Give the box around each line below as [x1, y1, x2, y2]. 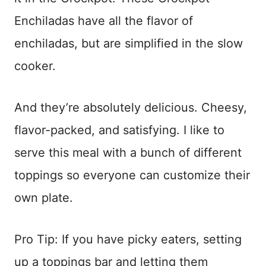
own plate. [14, 191, 73, 205]
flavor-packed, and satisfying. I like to [14, 123, 224, 138]
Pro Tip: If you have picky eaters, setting [14, 232, 242, 247]
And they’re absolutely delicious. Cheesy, [14, 100, 247, 115]
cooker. [14, 59, 56, 74]
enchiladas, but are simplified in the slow [14, 36, 243, 51]
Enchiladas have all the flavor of [14, 14, 193, 28]
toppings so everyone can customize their [14, 168, 250, 183]
